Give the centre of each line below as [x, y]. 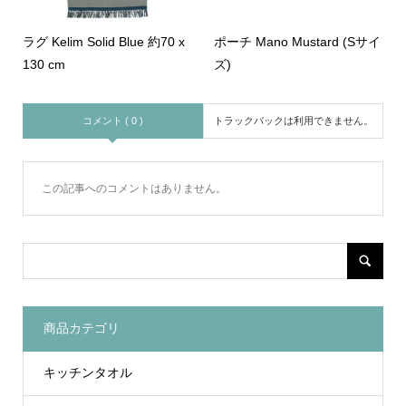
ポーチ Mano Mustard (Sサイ [298, 41]
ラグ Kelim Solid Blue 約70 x [103, 41]
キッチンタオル [87, 373]
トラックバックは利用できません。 [293, 120]
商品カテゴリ [81, 329]
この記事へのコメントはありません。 [134, 188]
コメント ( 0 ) [112, 120]
